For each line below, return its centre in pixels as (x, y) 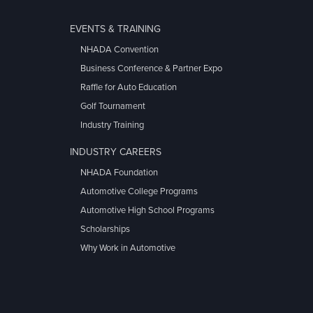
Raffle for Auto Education (129, 88)
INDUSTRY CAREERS (116, 152)
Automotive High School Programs (147, 211)
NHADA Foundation (119, 173)
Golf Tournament (113, 107)
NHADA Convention (119, 50)
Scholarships (105, 229)
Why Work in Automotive (128, 248)
